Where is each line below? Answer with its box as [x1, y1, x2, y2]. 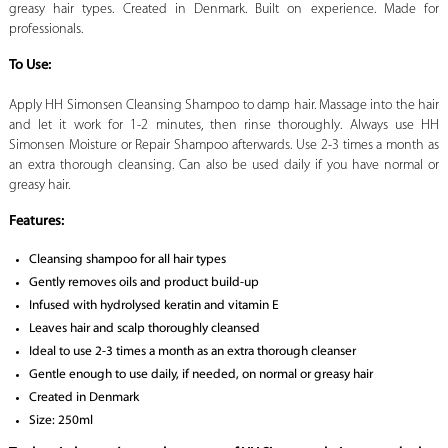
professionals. [8, 22, 83, 38]
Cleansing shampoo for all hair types [28, 253, 226, 267]
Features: [8, 214, 64, 230]
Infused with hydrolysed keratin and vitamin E [28, 299, 279, 313]
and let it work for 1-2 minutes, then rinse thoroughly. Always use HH [8, 118, 440, 134]
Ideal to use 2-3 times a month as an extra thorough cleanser [28, 345, 356, 359]
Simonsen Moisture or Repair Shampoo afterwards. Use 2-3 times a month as [8, 138, 440, 154]
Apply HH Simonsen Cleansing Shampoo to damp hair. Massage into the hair [8, 98, 440, 114]
